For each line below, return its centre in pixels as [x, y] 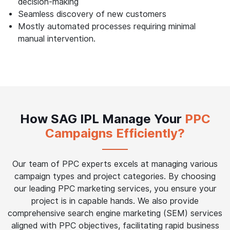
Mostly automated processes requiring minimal [107, 27]
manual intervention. [57, 39]
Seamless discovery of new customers [92, 14]
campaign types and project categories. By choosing [115, 177]
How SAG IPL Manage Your [102, 119]
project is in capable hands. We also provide [115, 201]
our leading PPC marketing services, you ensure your [115, 189]
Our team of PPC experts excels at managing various [115, 164]
